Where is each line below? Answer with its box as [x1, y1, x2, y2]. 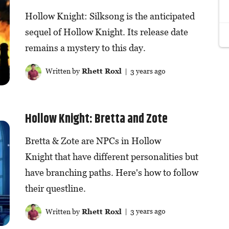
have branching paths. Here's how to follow [25, 167, 198, 178]
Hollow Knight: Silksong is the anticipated [25, 11, 195, 22]
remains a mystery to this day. [25, 42, 146, 54]
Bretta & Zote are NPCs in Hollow [25, 135, 161, 146]
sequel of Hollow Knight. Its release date [25, 27, 188, 38]
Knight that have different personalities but [25, 151, 198, 162]
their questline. [25, 182, 86, 194]
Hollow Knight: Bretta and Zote [25, 109, 168, 128]
